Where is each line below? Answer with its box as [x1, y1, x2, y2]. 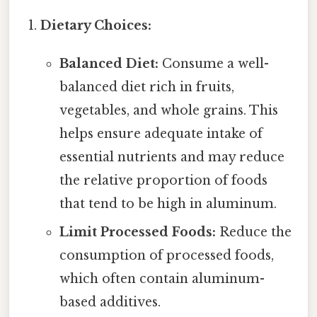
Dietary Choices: [40, 18, 152, 34]
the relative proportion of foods [59, 173, 267, 189]
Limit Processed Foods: [59, 224, 216, 241]
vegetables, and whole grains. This [59, 103, 278, 119]
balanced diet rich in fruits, [59, 79, 234, 96]
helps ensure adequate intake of [59, 126, 263, 142]
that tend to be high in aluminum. [59, 196, 277, 212]
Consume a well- [158, 56, 269, 72]
